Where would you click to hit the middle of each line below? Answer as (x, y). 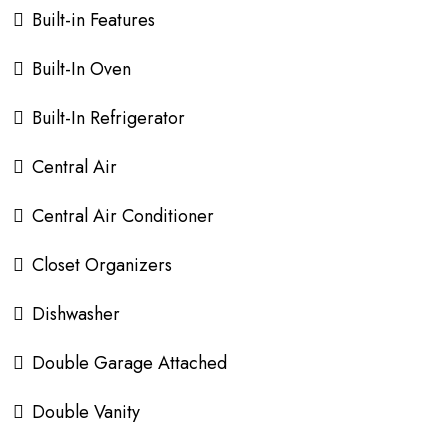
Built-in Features (93, 19)
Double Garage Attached (129, 362)
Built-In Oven (81, 68)
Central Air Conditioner (123, 215)
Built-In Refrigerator (108, 117)
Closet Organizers (102, 264)
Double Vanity (86, 411)
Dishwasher (76, 313)
